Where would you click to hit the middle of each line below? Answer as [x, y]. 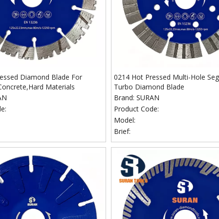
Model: [125, 120]
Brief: [122, 131]
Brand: [124, 98]
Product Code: [137, 109]
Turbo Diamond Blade [149, 87]
